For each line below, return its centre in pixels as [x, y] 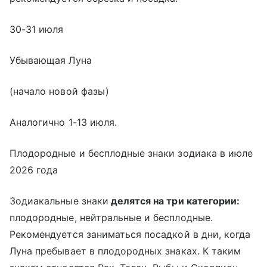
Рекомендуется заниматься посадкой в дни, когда [130, 234]
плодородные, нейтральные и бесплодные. [111, 217]
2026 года [34, 170]
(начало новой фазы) [59, 91]
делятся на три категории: [174, 201]
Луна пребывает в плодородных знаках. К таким [125, 251]
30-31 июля [37, 29]
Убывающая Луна [51, 60]
